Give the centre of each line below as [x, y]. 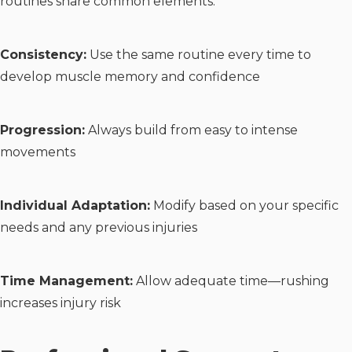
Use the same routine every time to [199, 54]
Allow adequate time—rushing [231, 280]
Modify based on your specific [244, 205]
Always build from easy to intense [191, 130]
